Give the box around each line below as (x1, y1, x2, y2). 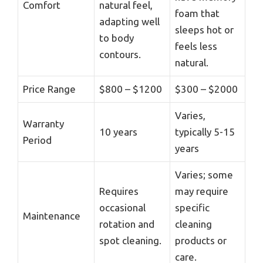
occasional (99, 201, 146, 213)
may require (175, 185, 228, 197)
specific (175, 201, 210, 213)
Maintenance (23, 210, 80, 221)
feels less (175, 40, 217, 52)
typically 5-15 (175, 126, 235, 137)
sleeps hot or (175, 23, 234, 35)
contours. (99, 48, 141, 60)
